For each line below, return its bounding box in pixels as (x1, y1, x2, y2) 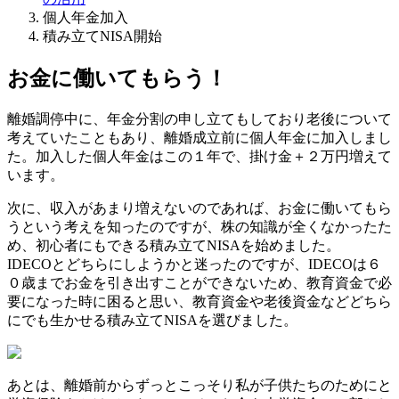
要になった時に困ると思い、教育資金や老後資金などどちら (7, 294, 392, 309)
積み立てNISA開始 (43, 28, 162, 45)
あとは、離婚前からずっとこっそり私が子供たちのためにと (7, 378, 392, 393)
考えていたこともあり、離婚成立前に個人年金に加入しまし (7, 130, 392, 145)
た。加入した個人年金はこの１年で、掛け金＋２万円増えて (7, 149, 392, 164)
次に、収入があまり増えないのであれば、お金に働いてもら (7, 200, 392, 216)
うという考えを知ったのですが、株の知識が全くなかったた (7, 219, 392, 234)
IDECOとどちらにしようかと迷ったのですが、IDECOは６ (7, 256, 381, 272)
